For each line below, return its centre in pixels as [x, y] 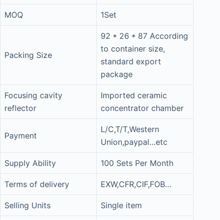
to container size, [133, 49]
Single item [121, 205]
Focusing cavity [33, 95]
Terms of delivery [37, 184]
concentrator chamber [142, 108]
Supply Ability [30, 163]
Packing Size [28, 55]
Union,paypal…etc [134, 142]
